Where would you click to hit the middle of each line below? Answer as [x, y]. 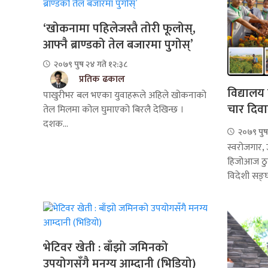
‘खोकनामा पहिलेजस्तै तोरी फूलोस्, [119, 28]
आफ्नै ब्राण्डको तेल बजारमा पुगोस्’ [118, 45]
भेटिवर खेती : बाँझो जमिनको [106, 248]
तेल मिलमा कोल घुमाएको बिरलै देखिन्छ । [113, 109]
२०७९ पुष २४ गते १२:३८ [90, 64]
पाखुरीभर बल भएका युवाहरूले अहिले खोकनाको [125, 95]
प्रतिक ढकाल [102, 79]
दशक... [56, 124]
